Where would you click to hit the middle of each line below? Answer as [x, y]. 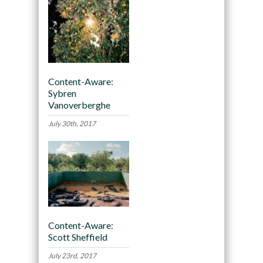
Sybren [62, 93]
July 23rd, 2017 [72, 255]
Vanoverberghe [79, 104]
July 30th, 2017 [72, 123]
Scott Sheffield [77, 237]
